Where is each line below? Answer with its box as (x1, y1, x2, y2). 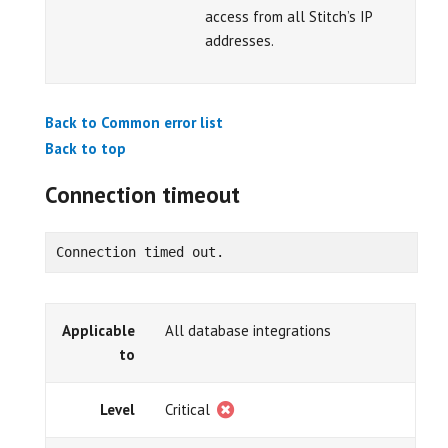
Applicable (62, 320, 135, 340)
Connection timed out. (55, 244, 224, 260)
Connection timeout (45, 179, 246, 209)
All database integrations (165, 320, 331, 340)
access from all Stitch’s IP (205, 7, 372, 26)
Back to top (45, 138, 126, 158)
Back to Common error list (45, 112, 223, 132)
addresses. (205, 31, 274, 50)
